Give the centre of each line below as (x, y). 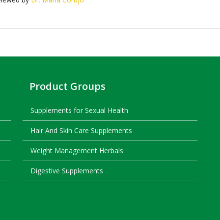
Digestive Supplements (67, 171)
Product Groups (68, 86)
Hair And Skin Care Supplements (81, 130)
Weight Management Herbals (77, 151)
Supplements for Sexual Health (79, 110)
